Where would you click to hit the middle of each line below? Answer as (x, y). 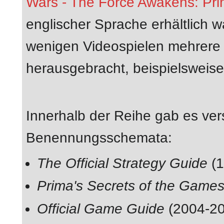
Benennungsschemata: (99, 137)
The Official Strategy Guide (122, 163)
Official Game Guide (101, 208)
